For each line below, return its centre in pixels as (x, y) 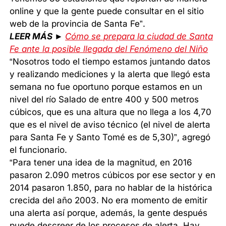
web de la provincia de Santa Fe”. (78, 23)
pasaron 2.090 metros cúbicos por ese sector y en (113, 175)
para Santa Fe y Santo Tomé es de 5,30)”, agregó (110, 137)
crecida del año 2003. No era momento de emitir (109, 200)
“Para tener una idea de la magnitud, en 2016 (101, 162)
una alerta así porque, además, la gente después (109, 213)
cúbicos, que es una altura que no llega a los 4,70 (111, 112)
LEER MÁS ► (38, 36)
